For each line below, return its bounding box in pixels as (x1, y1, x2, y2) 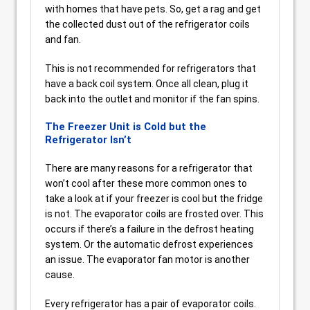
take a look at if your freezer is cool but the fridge (45, 192, 263, 204)
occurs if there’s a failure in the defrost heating (45, 223, 254, 235)
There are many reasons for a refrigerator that (45, 162, 253, 174)
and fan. (45, 33, 81, 45)
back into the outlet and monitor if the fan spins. (45, 93, 259, 104)
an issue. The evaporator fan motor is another (45, 253, 250, 265)
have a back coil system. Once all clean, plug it (45, 77, 248, 89)
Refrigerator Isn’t (45, 133, 131, 146)
